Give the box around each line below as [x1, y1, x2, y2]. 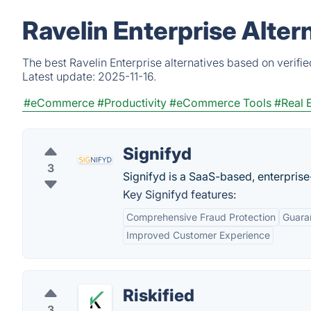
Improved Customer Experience [126, 229, 270, 241]
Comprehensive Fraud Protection [126, 211, 276, 223]
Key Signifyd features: [123, 187, 236, 201]
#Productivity [97, 96, 167, 110]
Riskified [123, 285, 194, 305]
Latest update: [22, 69, 98, 83]
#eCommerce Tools [169, 96, 271, 110]
